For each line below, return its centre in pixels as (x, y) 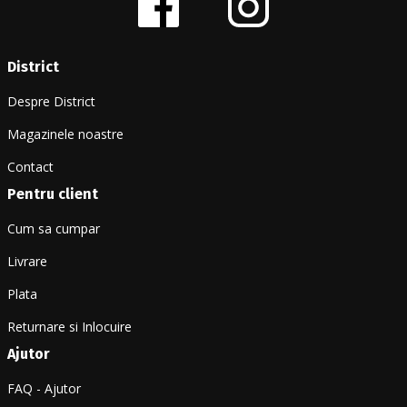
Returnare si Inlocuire (69, 327)
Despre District (51, 102)
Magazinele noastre (65, 134)
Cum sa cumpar (54, 229)
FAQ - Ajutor (44, 389)
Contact (30, 167)
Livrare (27, 262)
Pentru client (53, 194)
